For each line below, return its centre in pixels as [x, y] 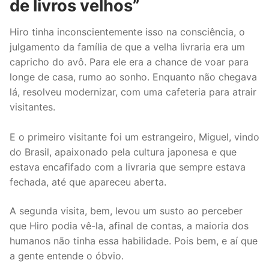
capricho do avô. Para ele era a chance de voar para [129, 62]
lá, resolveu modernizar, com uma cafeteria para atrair [133, 92]
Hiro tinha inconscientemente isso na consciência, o [127, 32]
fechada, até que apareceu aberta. [88, 182]
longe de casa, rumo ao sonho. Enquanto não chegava [133, 77]
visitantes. [32, 107]
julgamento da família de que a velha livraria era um [127, 47]
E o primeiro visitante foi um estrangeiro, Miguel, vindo [134, 137]
